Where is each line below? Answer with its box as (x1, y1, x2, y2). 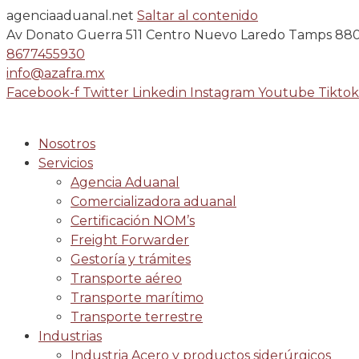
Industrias (38, 329, 102, 344)
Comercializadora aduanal (71, 194, 236, 209)
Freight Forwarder (71, 232, 189, 248)
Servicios (38, 155, 93, 171)
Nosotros (38, 136, 95, 151)
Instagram (190, 85, 255, 100)
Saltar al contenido (137, 8, 258, 23)
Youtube (258, 85, 315, 100)
